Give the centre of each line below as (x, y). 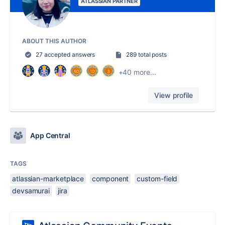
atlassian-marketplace (48, 179)
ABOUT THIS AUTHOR (54, 41)
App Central (50, 136)
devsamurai (31, 191)
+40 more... (137, 72)
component (110, 179)
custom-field (157, 179)
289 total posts (146, 55)
